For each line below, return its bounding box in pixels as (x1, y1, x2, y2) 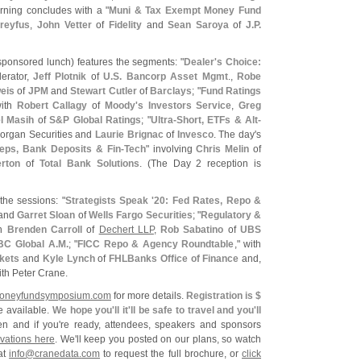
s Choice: (217, 56, 262, 68)
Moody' (104, 100, 138, 111)
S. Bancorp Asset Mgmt (113, 71, 228, 82)
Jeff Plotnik (33, 71, 87, 82)
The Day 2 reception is (150, 158, 262, 169)
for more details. (111, 290, 186, 301)
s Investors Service (137, 100, 232, 111)
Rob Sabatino (160, 224, 224, 235)
